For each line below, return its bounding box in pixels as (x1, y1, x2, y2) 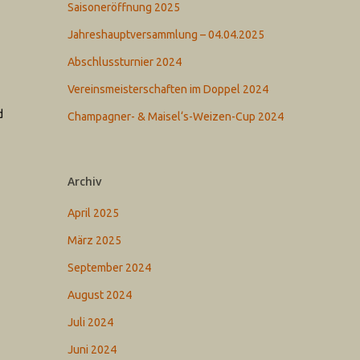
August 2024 (67, 288, 133, 301)
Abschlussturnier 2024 (67, 55, 182, 68)
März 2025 (67, 234, 122, 247)
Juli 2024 (67, 316, 114, 329)
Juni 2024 (67, 343, 117, 356)
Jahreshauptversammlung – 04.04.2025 (67, 28, 265, 41)
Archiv (67, 174, 102, 189)
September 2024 (67, 261, 152, 274)
